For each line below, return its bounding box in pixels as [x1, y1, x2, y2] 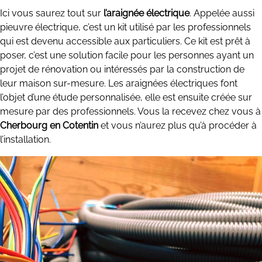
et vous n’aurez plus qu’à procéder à [98, 120, 257, 132]
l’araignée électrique [104, 8, 189, 19]
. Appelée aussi [189, 8, 254, 19]
